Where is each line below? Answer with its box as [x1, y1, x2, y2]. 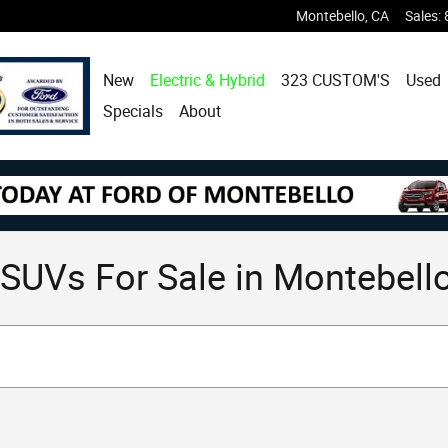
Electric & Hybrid [150, 71, 266, 90]
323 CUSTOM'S [281, 71, 391, 90]
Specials [103, 102, 164, 121]
